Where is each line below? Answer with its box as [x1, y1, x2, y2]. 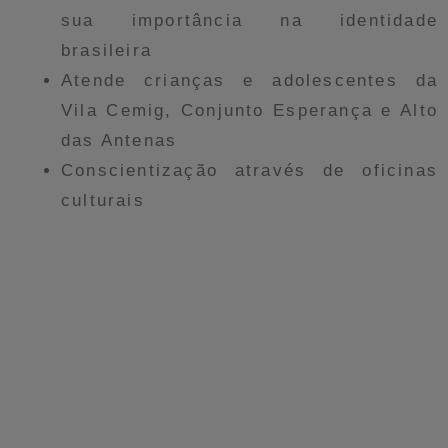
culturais [61, 190, 145, 210]
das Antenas [61, 130, 178, 150]
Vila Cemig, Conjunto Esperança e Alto [61, 100, 438, 120]
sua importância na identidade [61, 10, 438, 30]
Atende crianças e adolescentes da [61, 70, 438, 90]
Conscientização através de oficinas [61, 160, 438, 180]
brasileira [61, 40, 152, 60]
